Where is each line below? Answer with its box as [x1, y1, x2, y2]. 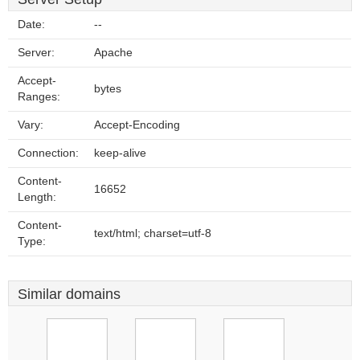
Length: [18, 191, 56, 203]
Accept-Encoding [94, 119, 180, 131]
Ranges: [18, 91, 60, 103]
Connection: [18, 147, 79, 159]
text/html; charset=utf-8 [94, 227, 211, 239]
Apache [94, 47, 133, 59]
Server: [18, 47, 55, 59]
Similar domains [18, 286, 121, 302]
